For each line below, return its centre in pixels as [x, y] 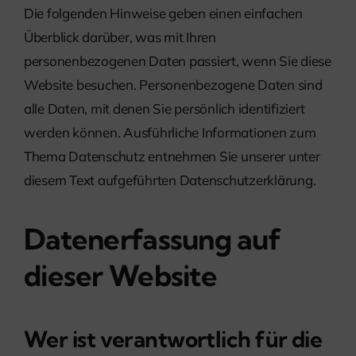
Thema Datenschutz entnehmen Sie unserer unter [172, 156]
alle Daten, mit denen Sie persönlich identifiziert [164, 108]
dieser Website [120, 275]
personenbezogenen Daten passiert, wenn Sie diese [178, 60]
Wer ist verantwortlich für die [173, 339]
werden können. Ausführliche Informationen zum [170, 132]
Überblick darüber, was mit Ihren [120, 37]
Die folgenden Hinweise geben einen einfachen [163, 13]
